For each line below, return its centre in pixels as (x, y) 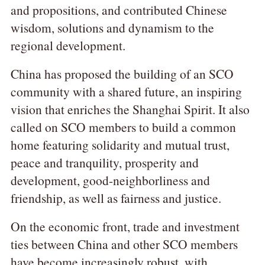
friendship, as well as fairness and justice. (116, 198)
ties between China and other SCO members (124, 244)
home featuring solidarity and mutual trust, (120, 145)
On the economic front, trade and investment (125, 227)
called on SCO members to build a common (123, 127)
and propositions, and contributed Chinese (119, 10)
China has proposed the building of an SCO (122, 74)
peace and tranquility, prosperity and (104, 163)
